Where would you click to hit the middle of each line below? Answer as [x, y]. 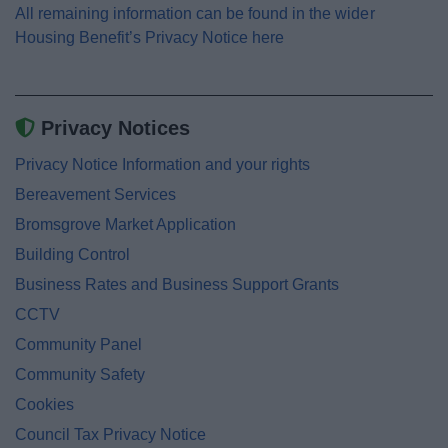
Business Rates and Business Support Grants [177, 284]
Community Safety [80, 374]
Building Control [72, 254]
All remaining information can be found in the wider [195, 13]
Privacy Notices [115, 128]
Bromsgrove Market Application [125, 224]
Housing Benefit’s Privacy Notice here [150, 37]
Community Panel [78, 344]
